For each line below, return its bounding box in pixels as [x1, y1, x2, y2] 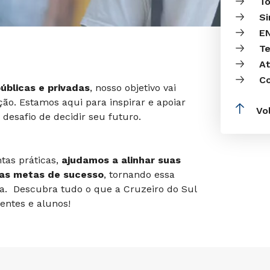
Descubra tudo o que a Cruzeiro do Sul [13, 183, 196, 195]
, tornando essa [104, 169, 175, 180]
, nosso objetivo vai [90, 82, 176, 93]
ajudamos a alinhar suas [58, 154, 181, 166]
